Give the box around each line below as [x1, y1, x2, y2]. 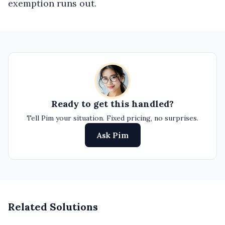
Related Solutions [8, 200, 98, 213]
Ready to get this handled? [51, 98, 174, 109]
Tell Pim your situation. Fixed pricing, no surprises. [27, 114, 198, 123]
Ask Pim [96, 130, 129, 140]
